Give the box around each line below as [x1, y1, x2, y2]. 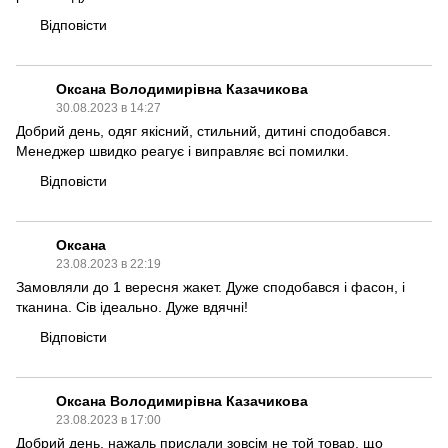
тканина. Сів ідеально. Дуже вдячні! [16, 298, 248, 315]
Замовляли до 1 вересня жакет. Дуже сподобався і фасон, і [16, 278, 405, 295]
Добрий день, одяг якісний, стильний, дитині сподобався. [16, 122, 391, 139]
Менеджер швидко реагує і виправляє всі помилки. [16, 142, 349, 159]
